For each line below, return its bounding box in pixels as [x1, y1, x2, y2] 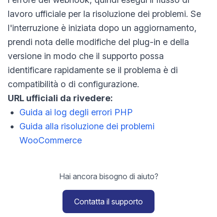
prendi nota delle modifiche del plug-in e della [8, 37, 189, 47]
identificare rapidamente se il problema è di [8, 65, 178, 75]
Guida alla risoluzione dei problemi [19, 121, 155, 131]
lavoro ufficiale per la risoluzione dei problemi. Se [8, 9, 201, 19]
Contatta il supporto [74, 197, 143, 206]
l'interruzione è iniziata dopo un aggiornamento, [8, 23, 197, 33]
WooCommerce [19, 135, 82, 145]
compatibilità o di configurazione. [8, 79, 139, 89]
